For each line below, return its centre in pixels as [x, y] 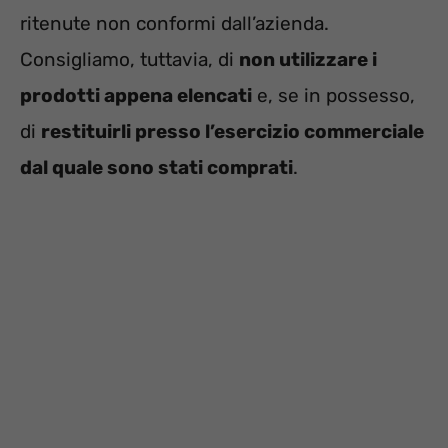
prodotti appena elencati [136, 96]
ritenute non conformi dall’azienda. [174, 24]
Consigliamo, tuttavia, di [129, 60]
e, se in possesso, [333, 96]
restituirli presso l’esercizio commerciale [232, 132]
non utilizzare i [308, 60]
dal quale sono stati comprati [156, 168]
